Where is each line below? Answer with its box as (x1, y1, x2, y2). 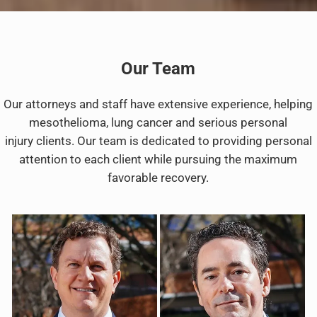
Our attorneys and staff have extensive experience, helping (4, 98, 313, 112)
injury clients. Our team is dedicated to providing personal (4, 134, 312, 149)
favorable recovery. (108, 171, 209, 185)
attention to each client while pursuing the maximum (19, 153, 298, 167)
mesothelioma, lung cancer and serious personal (29, 116, 288, 130)
